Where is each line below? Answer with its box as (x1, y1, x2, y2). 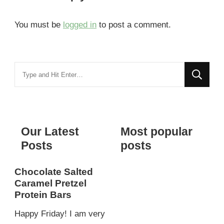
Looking (14, 64, 43, 74)
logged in (63, 20, 96, 30)
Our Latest (21, 124, 79, 138)
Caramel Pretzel (14, 177, 86, 188)
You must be (14, 20, 63, 30)
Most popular (120, 124, 192, 138)
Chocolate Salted (14, 166, 93, 177)
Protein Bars (14, 189, 71, 200)
